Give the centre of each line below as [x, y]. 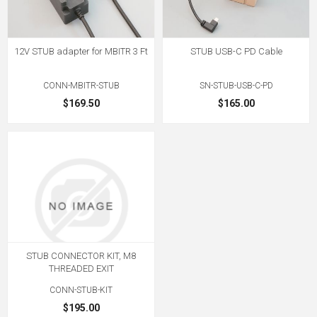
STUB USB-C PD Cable [236, 52]
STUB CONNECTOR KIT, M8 [81, 255]
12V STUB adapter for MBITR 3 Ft [81, 52]
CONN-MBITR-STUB [81, 86]
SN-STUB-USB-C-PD [236, 86]
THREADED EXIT [81, 268]
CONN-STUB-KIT [81, 290]
